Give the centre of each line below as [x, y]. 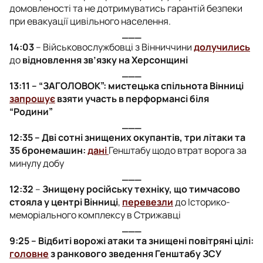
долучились [222, 47]
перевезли [148, 202]
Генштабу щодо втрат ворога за [178, 150]
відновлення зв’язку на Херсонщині [105, 60]
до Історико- [202, 202]
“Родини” [31, 111]
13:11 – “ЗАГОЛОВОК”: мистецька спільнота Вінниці [127, 85]
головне [29, 253]
